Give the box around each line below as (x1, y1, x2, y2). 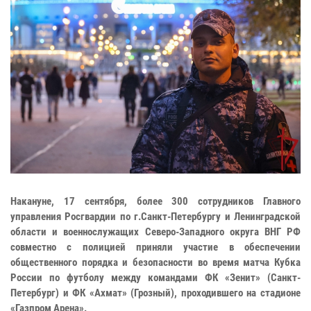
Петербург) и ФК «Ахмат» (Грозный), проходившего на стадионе (10, 286, 301, 299)
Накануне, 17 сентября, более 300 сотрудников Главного (10, 194, 301, 208)
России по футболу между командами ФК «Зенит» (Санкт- (10, 271, 301, 284)
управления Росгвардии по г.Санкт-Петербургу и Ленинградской (10, 210, 301, 223)
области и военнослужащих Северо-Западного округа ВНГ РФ (10, 225, 301, 238)
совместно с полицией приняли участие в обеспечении (10, 240, 301, 253)
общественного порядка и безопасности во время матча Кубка (10, 255, 301, 269)
